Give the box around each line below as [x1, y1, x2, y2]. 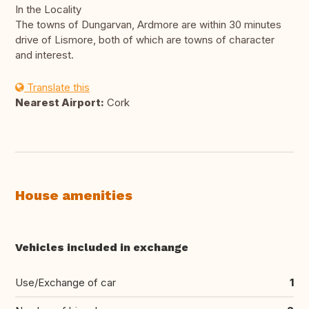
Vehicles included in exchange [15, 241, 188, 255]
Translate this [24, 81, 90, 94]
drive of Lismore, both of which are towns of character [15, 33, 275, 47]
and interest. [15, 48, 74, 62]
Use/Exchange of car [15, 276, 116, 290]
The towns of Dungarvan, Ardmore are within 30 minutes [15, 18, 281, 32]
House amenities [15, 187, 132, 204]
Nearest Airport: [15, 96, 104, 110]
